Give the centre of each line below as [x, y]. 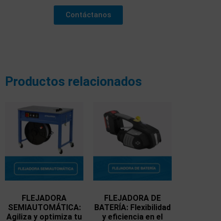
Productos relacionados [74, 82]
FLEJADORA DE [133, 198]
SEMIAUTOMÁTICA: [44, 208]
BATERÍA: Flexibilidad [133, 208]
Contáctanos [89, 15]
